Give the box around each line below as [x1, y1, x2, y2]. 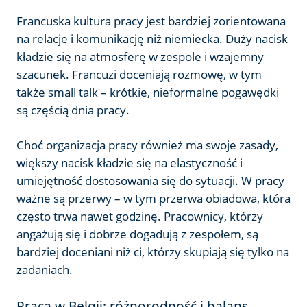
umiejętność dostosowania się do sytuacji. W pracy [16, 172, 284, 188]
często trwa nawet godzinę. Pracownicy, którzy [16, 208, 263, 224]
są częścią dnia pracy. [16, 101, 130, 118]
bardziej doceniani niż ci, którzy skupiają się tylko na [16, 243, 289, 260]
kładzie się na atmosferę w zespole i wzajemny [16, 48, 264, 64]
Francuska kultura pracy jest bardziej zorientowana [16, 12, 286, 29]
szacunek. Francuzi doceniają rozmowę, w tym [16, 66, 262, 82]
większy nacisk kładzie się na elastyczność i [16, 154, 243, 171]
